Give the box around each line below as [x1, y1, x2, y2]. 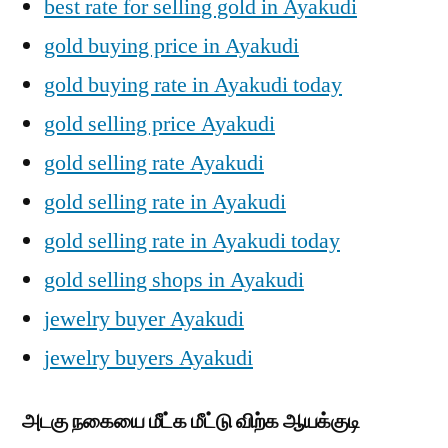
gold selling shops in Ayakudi [44, 265, 304, 294]
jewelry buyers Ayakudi [44, 343, 253, 372]
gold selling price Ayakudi [44, 109, 275, 138]
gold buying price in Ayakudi [44, 31, 299, 60]
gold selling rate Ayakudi [44, 148, 264, 177]
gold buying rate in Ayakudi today [44, 70, 342, 99]
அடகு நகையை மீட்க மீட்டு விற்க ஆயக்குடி [22, 408, 360, 433]
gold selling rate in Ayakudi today [44, 226, 340, 255]
